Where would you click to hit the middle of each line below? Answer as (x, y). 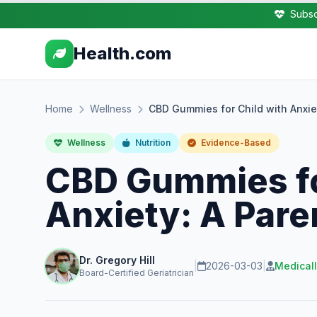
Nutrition (152, 143)
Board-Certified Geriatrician (137, 273)
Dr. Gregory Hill (117, 260)
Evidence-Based (235, 143)
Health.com (122, 53)
